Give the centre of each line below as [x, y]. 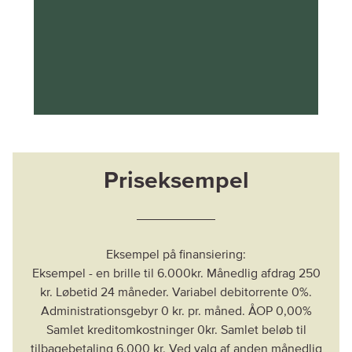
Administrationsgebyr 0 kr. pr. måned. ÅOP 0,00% [176, 312]
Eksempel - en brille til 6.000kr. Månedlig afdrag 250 [176, 274]
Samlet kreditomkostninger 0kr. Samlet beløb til [176, 330]
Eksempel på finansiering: [176, 255]
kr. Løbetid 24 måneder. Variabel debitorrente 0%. [176, 293]
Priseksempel [176, 181]
